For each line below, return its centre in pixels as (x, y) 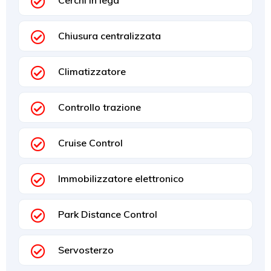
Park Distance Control (108, 214)
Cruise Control (90, 142)
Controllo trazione (100, 107)
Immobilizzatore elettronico (121, 178)
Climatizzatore (92, 71)
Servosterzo (86, 250)
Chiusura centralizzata (109, 35)
